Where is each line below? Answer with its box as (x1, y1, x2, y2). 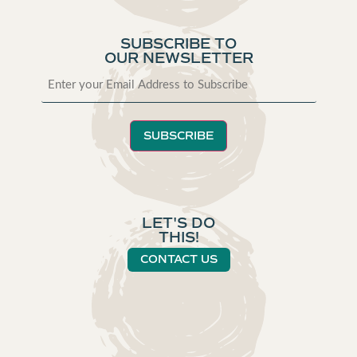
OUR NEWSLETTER (104, 49, 253, 67)
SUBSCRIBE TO (120, 34, 237, 53)
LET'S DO (142, 214, 215, 232)
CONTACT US (139, 252, 218, 266)
